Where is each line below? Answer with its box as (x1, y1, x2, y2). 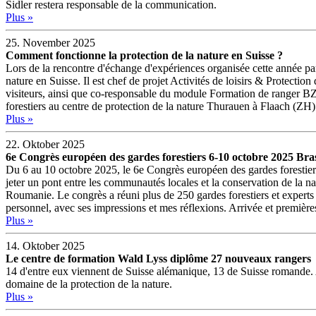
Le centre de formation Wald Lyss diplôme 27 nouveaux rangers (6, 252, 311, 265)
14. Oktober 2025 (6, 239, 85, 252)
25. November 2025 (6, 36, 95, 49)
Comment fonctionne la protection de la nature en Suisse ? (6, 49, 283, 61)
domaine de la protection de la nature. (6, 277, 172, 290)
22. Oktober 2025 (6, 138, 85, 150)
